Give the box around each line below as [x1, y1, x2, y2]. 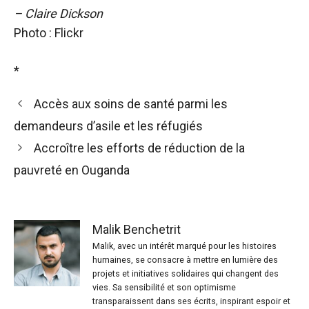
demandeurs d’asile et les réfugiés [14, 119, 203, 134]
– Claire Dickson [14, 6, 103, 21]
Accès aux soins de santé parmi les [33, 97, 228, 112]
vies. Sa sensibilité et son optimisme [92, 282, 236, 293]
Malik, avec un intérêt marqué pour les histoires [92, 241, 277, 252]
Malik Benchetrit [92, 222, 181, 237]
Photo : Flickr [14, 26, 83, 41]
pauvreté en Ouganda [14, 163, 130, 178]
